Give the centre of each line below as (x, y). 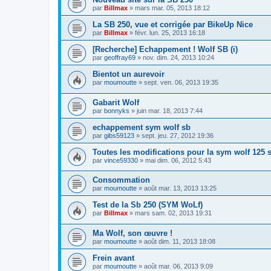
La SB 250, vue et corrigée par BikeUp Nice (173, 25)
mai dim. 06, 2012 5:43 (178, 160)
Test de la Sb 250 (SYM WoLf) (148, 205)
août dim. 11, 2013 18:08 (180, 242)
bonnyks (117, 110)
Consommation (121, 180)
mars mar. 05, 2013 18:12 (172, 8)
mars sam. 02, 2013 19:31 (173, 213)
